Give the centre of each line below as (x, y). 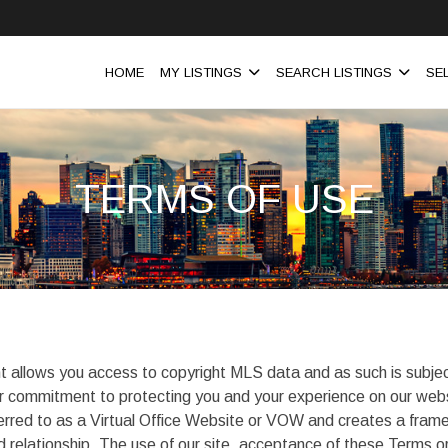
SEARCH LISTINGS (334, 72)
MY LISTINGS (201, 72)
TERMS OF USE (224, 199)
